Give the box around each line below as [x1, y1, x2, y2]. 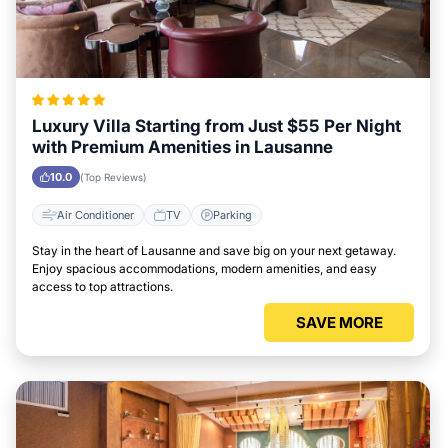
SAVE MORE [295, 313, 383, 332]
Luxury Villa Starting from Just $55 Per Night [32, 116, 401, 136]
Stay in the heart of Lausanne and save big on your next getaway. [32, 243, 396, 258]
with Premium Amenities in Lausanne [32, 137, 333, 157]
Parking [213, 207, 252, 222]
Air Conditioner [57, 207, 134, 222]
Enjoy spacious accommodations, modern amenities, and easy [32, 261, 377, 276]
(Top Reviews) [80, 171, 147, 183]
